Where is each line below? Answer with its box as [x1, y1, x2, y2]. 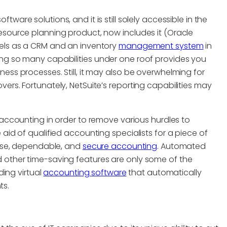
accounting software [43, 166, 127, 178]
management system [119, 40, 204, 52]
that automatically [126, 166, 202, 178]
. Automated [157, 140, 206, 152]
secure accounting [82, 140, 158, 152]
